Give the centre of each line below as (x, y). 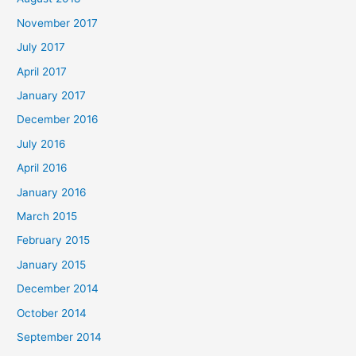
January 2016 (52, 192)
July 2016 (42, 143)
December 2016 (58, 120)
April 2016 (43, 168)
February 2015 (54, 240)
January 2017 (52, 95)
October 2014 (52, 313)
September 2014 (60, 337)
